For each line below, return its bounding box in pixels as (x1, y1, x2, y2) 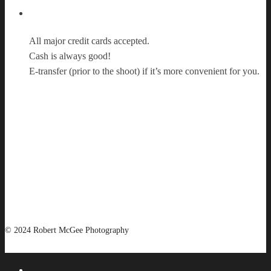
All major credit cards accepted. (29, 35, 149, 46)
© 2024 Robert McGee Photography (5, 225, 129, 235)
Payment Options (106, 5, 189, 19)
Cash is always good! (29, 50, 111, 61)
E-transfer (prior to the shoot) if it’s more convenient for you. (29, 65, 260, 76)
